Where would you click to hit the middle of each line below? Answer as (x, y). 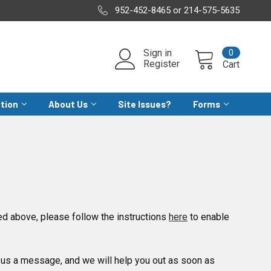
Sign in (158, 53)
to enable (208, 217)
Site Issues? (145, 104)
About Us (68, 104)
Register (162, 64)
